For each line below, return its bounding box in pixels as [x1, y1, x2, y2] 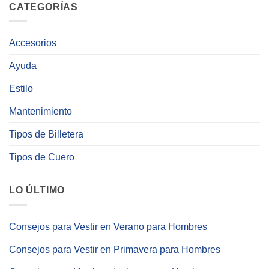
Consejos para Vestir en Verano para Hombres [9, 221, 207, 232]
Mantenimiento [9, 106, 72, 117]
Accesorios [9, 38, 56, 49]
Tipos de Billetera [9, 129, 83, 140]
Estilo [9, 83, 33, 94]
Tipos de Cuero [9, 152, 74, 163]
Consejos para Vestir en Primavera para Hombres [9, 244, 220, 255]
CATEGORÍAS [9, 1, 78, 12]
